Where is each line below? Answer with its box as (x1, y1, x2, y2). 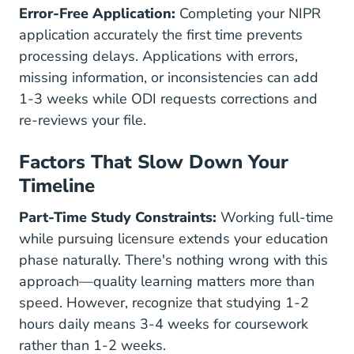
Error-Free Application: (19, 4, 175, 23)
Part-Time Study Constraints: (19, 208, 217, 227)
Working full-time (217, 208, 333, 227)
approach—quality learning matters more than (19, 272, 314, 291)
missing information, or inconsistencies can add (19, 68, 318, 87)
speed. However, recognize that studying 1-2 (19, 293, 309, 312)
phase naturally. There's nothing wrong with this (19, 250, 328, 269)
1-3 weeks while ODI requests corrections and (19, 89, 318, 108)
